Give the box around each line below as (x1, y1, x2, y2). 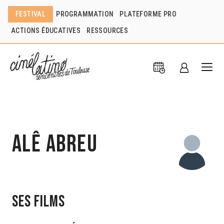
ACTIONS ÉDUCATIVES (11, 26, 81, 34)
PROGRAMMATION (56, 10, 114, 18)
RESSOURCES (86, 26, 128, 34)
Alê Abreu (12, 129, 97, 158)
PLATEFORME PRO (119, 10, 177, 18)
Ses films (12, 191, 65, 211)
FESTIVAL (15, 10, 46, 18)
